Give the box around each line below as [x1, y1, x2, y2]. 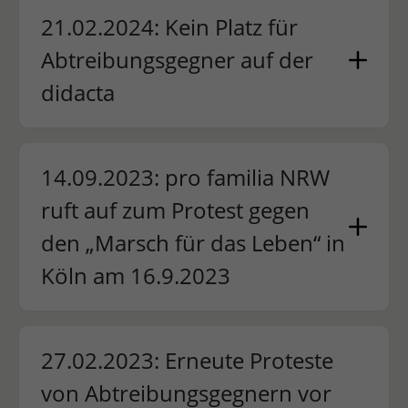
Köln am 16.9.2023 [40, 260, 230, 291]
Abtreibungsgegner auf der [40, 45, 313, 75]
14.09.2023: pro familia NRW [40, 162, 330, 192]
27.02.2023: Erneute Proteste [40, 345, 333, 375]
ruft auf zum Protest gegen [40, 195, 310, 225]
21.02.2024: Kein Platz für [40, 12, 298, 42]
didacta [40, 77, 115, 107]
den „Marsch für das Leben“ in [40, 228, 345, 258]
